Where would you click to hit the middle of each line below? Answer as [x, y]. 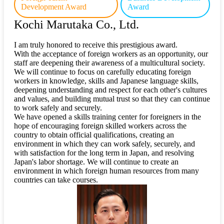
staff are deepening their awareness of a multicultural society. [109, 63]
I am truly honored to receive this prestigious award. [96, 45]
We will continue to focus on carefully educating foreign [102, 72]
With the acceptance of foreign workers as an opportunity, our [111, 54]
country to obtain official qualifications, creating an [94, 135]
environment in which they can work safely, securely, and [104, 144]
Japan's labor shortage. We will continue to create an [96, 162]
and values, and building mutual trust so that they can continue [112, 99]
